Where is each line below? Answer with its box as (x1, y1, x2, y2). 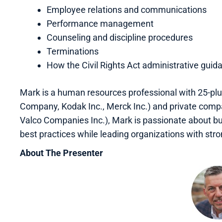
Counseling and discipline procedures (47, 32, 193, 43)
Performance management (47, 18, 154, 29)
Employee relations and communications (47, 4, 207, 15)
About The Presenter (20, 147, 103, 158)
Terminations (47, 46, 99, 56)
